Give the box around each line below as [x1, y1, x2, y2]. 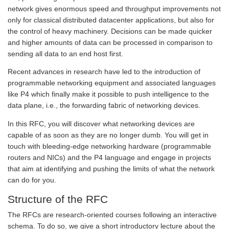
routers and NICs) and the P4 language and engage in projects [8, 153, 211, 162]
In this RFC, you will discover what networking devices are [8, 120, 195, 128]
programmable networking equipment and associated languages [8, 79, 216, 87]
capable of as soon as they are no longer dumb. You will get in [8, 131, 209, 140]
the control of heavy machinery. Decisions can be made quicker [8, 27, 212, 35]
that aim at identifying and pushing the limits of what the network [8, 165, 215, 173]
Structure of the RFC [8, 193, 108, 205]
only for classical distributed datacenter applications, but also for [8, 15, 214, 24]
